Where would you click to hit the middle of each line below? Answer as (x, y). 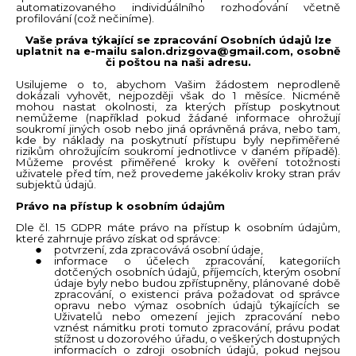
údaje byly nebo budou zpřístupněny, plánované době (197, 283)
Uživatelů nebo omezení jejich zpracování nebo (197, 317)
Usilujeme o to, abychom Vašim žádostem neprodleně (178, 84)
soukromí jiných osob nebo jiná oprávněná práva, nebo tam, (178, 128)
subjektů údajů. (56, 184)
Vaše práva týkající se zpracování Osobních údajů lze (178, 40)
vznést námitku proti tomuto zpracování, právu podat (197, 328)
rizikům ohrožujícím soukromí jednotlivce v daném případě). (178, 151)
